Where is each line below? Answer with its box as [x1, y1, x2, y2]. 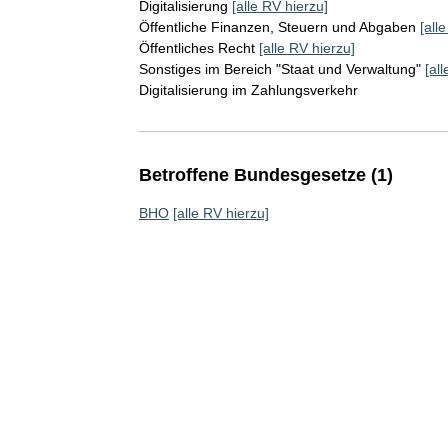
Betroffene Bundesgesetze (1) [138, 165, 393, 185]
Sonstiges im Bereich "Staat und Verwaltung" [138, 61, 421, 77]
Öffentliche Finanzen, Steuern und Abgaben [138, 19, 416, 35]
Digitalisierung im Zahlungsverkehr [138, 82, 358, 98]
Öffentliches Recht [138, 40, 255, 56]
